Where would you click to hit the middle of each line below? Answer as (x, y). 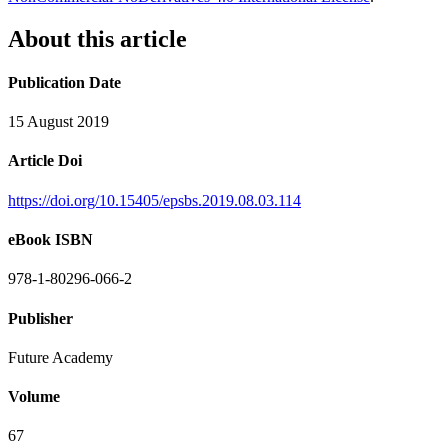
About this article (97, 38)
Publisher (40, 318)
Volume (34, 397)
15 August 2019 (58, 122)
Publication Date (64, 82)
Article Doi (45, 161)
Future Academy (60, 357)
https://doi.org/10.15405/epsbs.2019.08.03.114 (154, 200)
